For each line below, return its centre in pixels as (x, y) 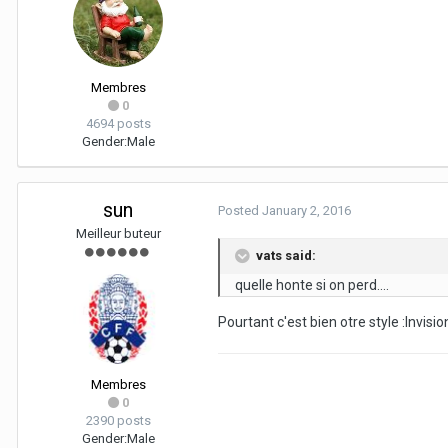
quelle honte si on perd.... (312, 285)
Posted (240, 211)
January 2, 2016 (306, 211)
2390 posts (118, 421)
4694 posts (118, 124)
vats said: (286, 256)
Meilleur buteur (118, 234)
